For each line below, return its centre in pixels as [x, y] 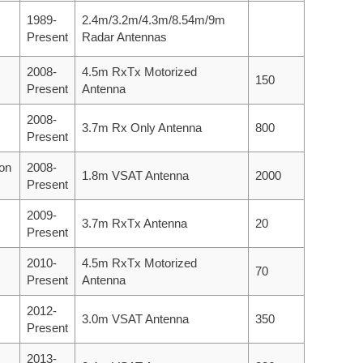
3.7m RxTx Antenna [135, 223]
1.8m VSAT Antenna [135, 175]
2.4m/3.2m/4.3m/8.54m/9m [154, 19]
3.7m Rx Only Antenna [142, 127]
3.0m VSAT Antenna [135, 318]
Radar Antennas [124, 36]
